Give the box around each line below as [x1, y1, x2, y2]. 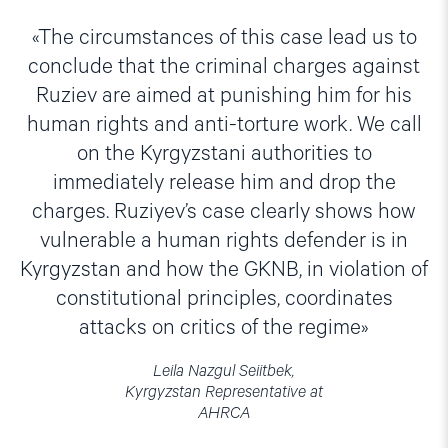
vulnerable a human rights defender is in [40, 228, 408, 253]
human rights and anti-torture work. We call [26, 112, 422, 137]
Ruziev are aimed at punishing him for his [36, 83, 412, 108]
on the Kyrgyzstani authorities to [76, 141, 372, 166]
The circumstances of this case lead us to [37, 25, 417, 50]
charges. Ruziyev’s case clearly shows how [32, 199, 416, 224]
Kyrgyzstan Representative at [125, 382, 323, 402]
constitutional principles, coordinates [55, 286, 393, 311]
